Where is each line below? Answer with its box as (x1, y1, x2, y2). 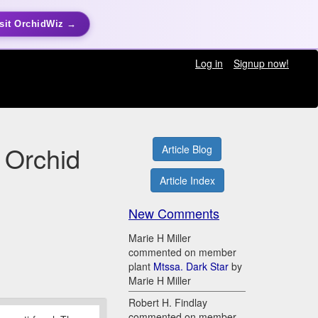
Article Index (159, 173, 215, 188)
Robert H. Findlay (128, 295, 207, 310)
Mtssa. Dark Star (153, 259, 229, 274)
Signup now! (233, 56, 289, 70)
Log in (194, 56, 223, 70)
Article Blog (162, 142, 212, 157)
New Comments (128, 204, 219, 223)
